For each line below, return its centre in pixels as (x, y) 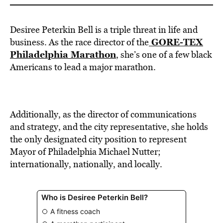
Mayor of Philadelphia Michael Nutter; (85, 152)
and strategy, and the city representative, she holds (109, 127)
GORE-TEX (176, 42)
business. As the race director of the (79, 42)
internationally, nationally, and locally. (86, 164)
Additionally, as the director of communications (103, 114)
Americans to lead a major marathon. (83, 67)
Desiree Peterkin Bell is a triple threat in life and (104, 30)
